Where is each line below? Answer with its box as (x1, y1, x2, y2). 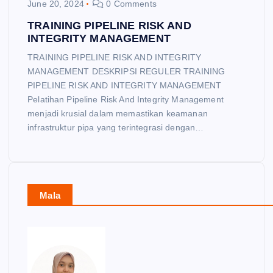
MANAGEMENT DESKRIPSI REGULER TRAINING (27, 66, 225, 77)
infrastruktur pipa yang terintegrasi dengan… (27, 122, 204, 133)
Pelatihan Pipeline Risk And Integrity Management (27, 94, 224, 105)
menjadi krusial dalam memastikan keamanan (27, 108, 208, 119)
